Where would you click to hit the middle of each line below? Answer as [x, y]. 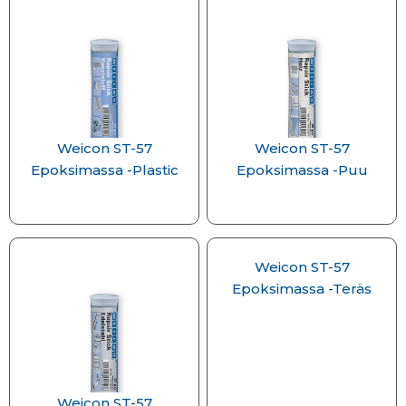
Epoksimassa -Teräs [302, 289]
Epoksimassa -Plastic [104, 170]
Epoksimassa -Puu [302, 170]
